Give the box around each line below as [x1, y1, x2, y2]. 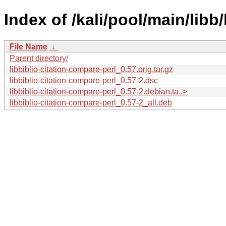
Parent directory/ [10, 53, 68, 63]
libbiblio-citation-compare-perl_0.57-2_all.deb [10, 98, 172, 107]
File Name [10, 42, 47, 51]
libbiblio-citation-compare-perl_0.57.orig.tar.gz [10, 65, 173, 74]
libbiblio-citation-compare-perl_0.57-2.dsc [10, 76, 158, 85]
